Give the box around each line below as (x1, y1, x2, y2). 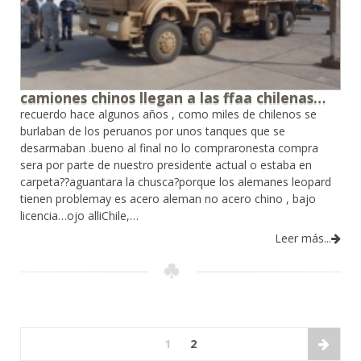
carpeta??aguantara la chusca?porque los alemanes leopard (20, 173, 331, 189)
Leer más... (275, 230, 331, 246)
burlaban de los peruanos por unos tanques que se (20, 122, 285, 139)
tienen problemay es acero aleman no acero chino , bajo (20, 190, 316, 206)
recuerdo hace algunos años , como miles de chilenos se (20, 106, 317, 122)
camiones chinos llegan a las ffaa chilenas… (20, 87, 326, 107)
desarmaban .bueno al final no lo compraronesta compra (20, 139, 318, 156)
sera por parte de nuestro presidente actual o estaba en (20, 156, 312, 172)
